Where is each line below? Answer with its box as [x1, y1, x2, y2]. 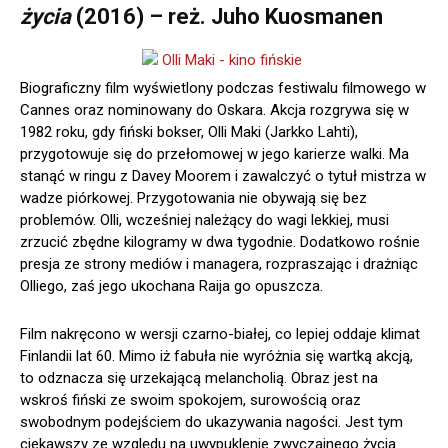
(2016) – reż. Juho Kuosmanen [71, 4, 383, 30]
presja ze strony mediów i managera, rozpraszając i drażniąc [20, 255, 418, 274]
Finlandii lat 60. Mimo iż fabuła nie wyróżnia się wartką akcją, [20, 347, 413, 366]
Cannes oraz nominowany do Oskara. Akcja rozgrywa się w [20, 101, 409, 120]
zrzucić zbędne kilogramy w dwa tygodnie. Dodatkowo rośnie [20, 233, 420, 252]
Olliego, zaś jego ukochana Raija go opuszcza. [20, 277, 323, 296]
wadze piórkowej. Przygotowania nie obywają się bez [20, 189, 367, 208]
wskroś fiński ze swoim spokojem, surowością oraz [20, 391, 361, 410]
